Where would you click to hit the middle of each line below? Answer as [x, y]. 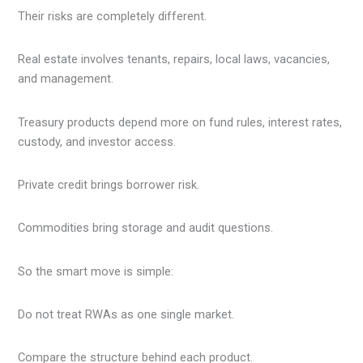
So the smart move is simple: [96, 271]
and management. [66, 79]
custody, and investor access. [97, 141]
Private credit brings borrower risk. [109, 185]
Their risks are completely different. [113, 17]
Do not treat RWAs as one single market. [126, 315]
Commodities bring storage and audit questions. [146, 228]
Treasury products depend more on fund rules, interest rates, [180, 122]
